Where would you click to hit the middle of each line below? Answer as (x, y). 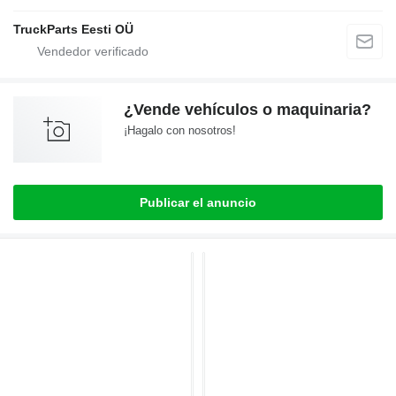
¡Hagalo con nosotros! (180, 131)
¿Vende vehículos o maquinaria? (247, 110)
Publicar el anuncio (198, 203)
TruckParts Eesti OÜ (73, 30)
